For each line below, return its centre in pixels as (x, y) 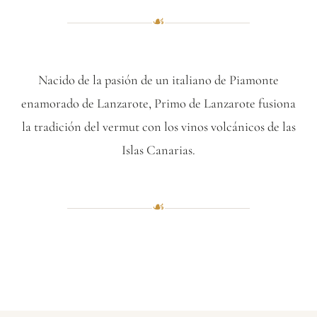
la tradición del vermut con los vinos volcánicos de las (158, 127)
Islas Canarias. (158, 150)
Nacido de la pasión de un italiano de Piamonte (158, 80)
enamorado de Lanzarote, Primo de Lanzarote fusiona (158, 104)
